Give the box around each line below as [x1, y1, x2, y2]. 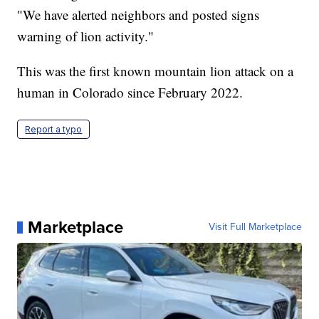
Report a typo [25, 124, 83, 135]
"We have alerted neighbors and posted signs [17, 6, 260, 24]
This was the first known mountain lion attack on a [17, 62, 294, 80]
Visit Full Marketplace [208, 219, 302, 235]
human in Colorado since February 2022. [17, 83, 248, 102]
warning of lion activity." [17, 27, 155, 46]
